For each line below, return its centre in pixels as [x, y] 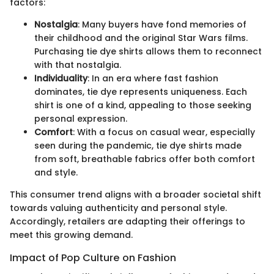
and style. [56, 173]
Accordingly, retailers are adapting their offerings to [128, 222]
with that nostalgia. [78, 65]
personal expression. [81, 119]
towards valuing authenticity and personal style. [118, 208]
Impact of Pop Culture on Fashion [93, 258]
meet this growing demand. [71, 235]
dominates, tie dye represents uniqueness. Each [141, 92]
